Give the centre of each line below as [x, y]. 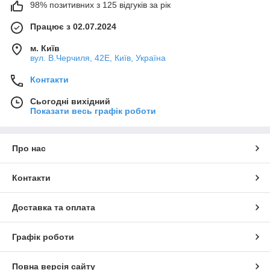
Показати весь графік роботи [93, 111]
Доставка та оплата [54, 207]
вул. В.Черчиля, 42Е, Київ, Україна [98, 58]
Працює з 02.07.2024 [73, 26]
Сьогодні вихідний [70, 101]
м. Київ [45, 48]
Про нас [29, 148]
